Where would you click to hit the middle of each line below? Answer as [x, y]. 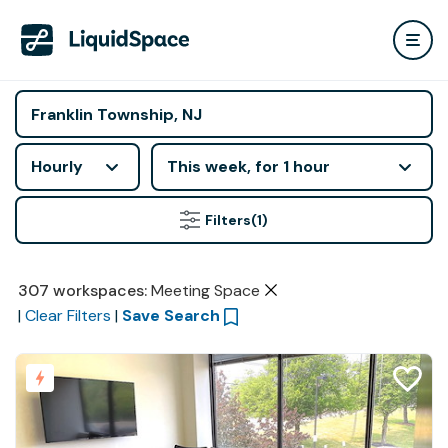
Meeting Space [205, 290]
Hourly [57, 166]
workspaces [98, 290]
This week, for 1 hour [248, 166]
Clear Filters [67, 315]
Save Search [170, 315]
